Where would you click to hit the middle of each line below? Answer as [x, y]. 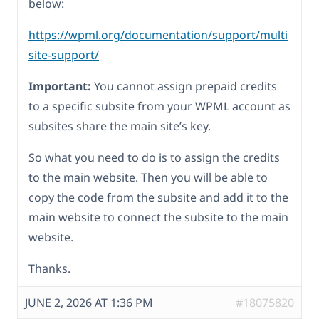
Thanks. [49, 268]
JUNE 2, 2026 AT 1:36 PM [89, 302]
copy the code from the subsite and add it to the [158, 197]
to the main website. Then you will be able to [148, 177]
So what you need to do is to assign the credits [154, 157]
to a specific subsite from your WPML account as [159, 106]
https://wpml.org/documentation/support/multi [158, 35]
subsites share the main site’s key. [120, 126]
